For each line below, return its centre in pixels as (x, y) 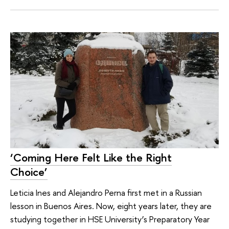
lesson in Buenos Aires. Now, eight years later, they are (111, 205)
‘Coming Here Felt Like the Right (91, 158)
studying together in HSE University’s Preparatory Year (110, 219)
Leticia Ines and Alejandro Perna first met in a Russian (106, 192)
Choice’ (29, 172)
